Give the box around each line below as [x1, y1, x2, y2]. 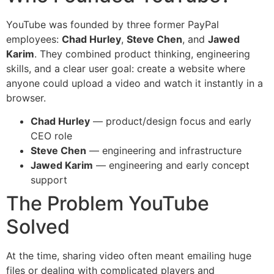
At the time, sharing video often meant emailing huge [6, 250, 251, 262]
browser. [6, 91, 46, 104]
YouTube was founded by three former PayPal [6, 18, 219, 31]
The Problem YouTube [6, 191, 209, 216]
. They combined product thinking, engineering [34, 47, 250, 60]
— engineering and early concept [93, 159, 250, 172]
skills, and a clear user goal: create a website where [6, 62, 245, 75]
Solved [6, 215, 70, 239]
